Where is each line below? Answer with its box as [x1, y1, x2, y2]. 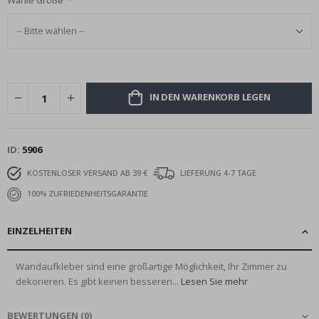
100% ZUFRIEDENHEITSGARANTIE [25, 187, 148, 199]
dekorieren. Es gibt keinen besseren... [16, 274, 181, 288]
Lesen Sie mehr [181, 274, 248, 288]
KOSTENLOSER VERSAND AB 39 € [25, 167, 147, 178]
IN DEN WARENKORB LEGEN [149, 90, 271, 104]
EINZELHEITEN [7, 224, 72, 237]
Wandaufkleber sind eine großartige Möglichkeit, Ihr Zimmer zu [16, 259, 287, 273]
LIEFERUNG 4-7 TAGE [178, 167, 256, 178]
